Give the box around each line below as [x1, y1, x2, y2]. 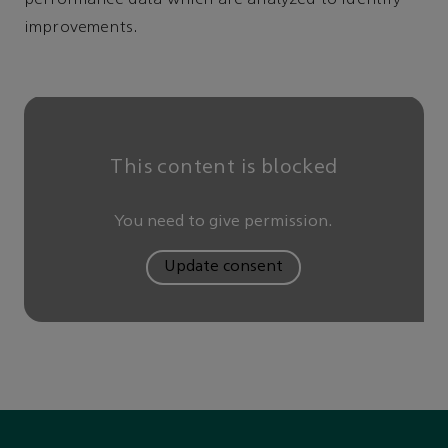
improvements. [24, 19, 139, 36]
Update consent [164, 258, 284, 275]
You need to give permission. [114, 213, 334, 230]
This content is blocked [110, 157, 338, 178]
